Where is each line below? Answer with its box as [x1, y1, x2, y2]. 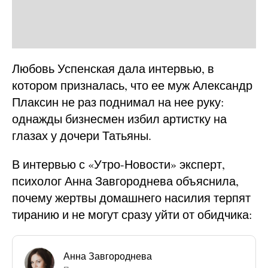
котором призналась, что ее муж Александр [12, 77, 252, 93]
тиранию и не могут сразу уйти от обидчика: [12, 206, 252, 223]
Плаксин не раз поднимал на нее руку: [12, 93, 224, 110]
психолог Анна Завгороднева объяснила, [12, 172, 239, 189]
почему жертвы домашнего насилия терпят [12, 189, 251, 206]
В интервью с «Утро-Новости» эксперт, [12, 156, 225, 172]
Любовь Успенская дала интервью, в [12, 60, 214, 77]
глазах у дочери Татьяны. [12, 127, 151, 144]
